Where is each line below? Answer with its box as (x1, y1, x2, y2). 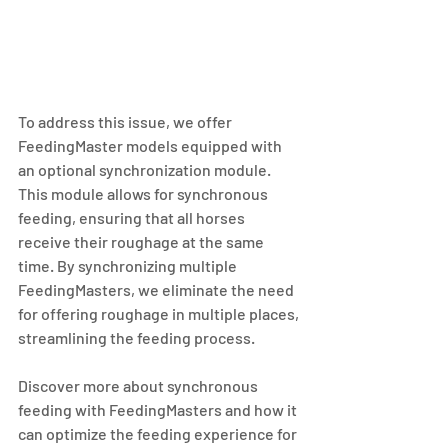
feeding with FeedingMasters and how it (18, 399, 300, 419)
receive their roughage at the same (18, 231, 267, 251)
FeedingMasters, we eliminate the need (18, 279, 297, 299)
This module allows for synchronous (18, 183, 271, 203)
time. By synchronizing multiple (18, 255, 240, 275)
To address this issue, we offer (18, 111, 235, 131)
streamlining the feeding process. (18, 327, 255, 347)
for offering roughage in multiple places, (18, 303, 302, 323)
